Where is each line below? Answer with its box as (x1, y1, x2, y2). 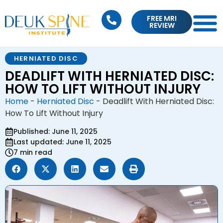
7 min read (13, 147, 52, 158)
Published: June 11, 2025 (13, 126, 98, 137)
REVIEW (149, 20, 175, 30)
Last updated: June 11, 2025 (13, 137, 111, 147)
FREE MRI (147, 13, 177, 23)
